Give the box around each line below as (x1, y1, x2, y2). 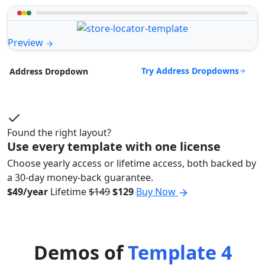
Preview (8, 36, 46, 50)
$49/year (7, 185, 48, 199)
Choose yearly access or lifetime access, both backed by (7, 157, 256, 170)
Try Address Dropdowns (141, 65, 239, 77)
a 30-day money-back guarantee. (7, 171, 153, 185)
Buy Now (136, 185, 178, 199)
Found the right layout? (7, 126, 111, 140)
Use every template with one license (7, 138, 221, 155)
